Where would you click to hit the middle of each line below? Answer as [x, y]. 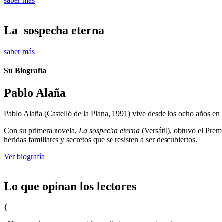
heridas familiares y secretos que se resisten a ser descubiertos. [101, 139]
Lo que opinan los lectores [70, 186]
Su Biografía [25, 71]
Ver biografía [24, 156]
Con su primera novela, [41, 130]
